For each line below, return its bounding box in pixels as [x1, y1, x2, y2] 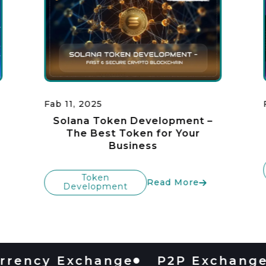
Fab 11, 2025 [44, 99, 103, 109]
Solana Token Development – [53, 115, 213, 126]
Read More [147, 177, 199, 188]
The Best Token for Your [65, 128, 200, 139]
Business [108, 140, 157, 151]
